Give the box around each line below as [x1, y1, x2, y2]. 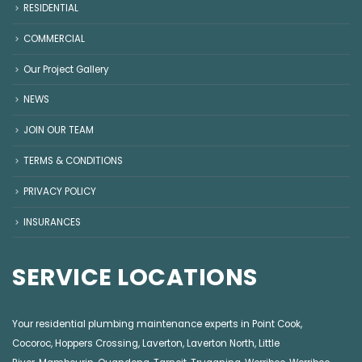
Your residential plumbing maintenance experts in [12, 318, 252, 331]
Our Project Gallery [23, 62, 109, 76]
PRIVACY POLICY [23, 184, 96, 198]
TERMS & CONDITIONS [23, 154, 123, 168]
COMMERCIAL [23, 32, 85, 45]
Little [259, 337, 280, 351]
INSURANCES [23, 215, 81, 229]
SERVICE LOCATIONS [12, 261, 258, 294]
